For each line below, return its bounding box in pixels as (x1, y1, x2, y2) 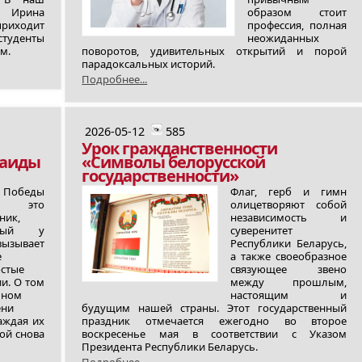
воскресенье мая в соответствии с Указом (82, 326, 347, 341)
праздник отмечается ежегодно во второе (82, 314, 347, 328)
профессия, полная (246, 18, 347, 32)
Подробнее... (82, 72, 148, 86)
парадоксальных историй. (82, 57, 216, 71)
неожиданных (246, 31, 319, 45)
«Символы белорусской (82, 151, 266, 173)
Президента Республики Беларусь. (82, 339, 259, 354)
